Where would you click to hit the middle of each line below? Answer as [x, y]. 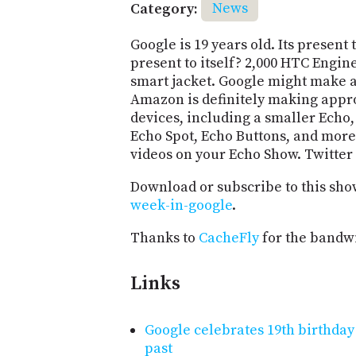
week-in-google [181, 205]
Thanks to [164, 238]
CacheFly [229, 238]
